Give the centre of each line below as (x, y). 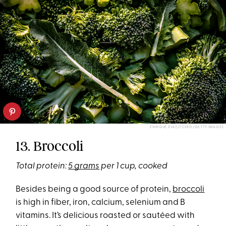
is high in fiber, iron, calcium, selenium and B (101, 203)
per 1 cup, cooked (134, 166)
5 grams (84, 166)
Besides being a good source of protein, (94, 190)
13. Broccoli (50, 146)
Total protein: (42, 166)
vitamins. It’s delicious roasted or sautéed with (105, 216)
